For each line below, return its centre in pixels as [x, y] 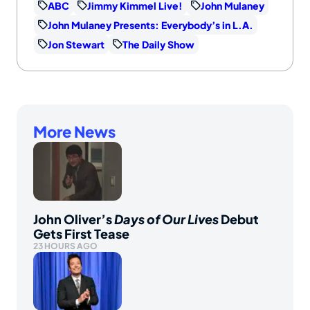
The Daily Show [158, 44]
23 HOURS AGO [65, 246]
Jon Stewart [76, 44]
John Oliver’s [74, 219]
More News [74, 131]
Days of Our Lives [166, 219]
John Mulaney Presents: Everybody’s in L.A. [151, 25]
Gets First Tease [81, 233]
